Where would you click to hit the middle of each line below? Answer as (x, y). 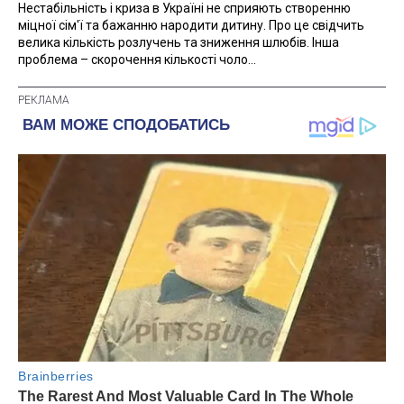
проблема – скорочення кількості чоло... (137, 59)
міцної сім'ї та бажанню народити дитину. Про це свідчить (191, 25)
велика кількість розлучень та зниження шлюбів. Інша (179, 42)
